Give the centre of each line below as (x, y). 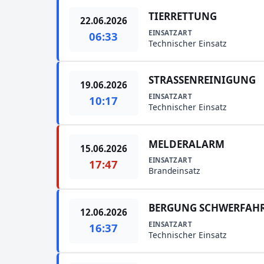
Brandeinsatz (174, 171)
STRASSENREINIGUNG (202, 80)
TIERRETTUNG (183, 16)
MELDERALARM (187, 144)
